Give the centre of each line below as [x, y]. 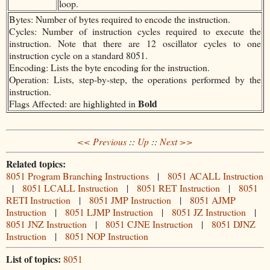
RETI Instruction [38, 200]
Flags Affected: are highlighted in [74, 103]
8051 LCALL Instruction [70, 188]
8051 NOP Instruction [107, 236]
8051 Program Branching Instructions [77, 176]
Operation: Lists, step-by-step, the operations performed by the [135, 79]
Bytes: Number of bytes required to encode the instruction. [120, 19]
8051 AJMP [213, 200]
